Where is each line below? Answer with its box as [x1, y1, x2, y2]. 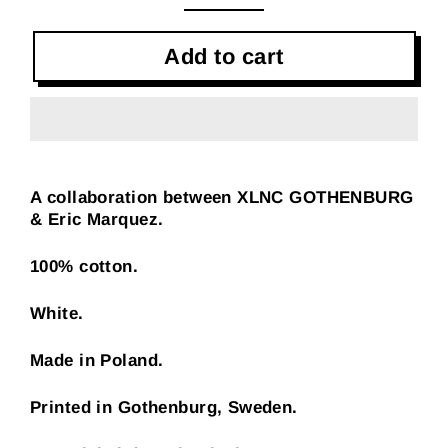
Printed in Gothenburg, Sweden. [30, 398, 298, 418]
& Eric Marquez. [30, 210, 164, 230]
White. [30, 304, 84, 324]
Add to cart [163, 44, 285, 70]
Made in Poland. [30, 351, 164, 371]
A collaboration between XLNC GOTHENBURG [30, 188, 414, 208]
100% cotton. [30, 257, 139, 277]
